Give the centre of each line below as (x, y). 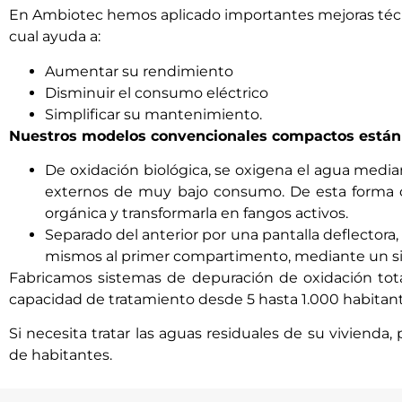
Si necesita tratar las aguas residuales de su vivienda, (203, 334)
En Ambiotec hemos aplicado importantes (163, 15)
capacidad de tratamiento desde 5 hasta (155, 299)
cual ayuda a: (55, 37)
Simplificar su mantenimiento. (153, 114)
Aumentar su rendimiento (139, 71)
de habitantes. (61, 355)
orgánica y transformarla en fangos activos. (197, 213)
